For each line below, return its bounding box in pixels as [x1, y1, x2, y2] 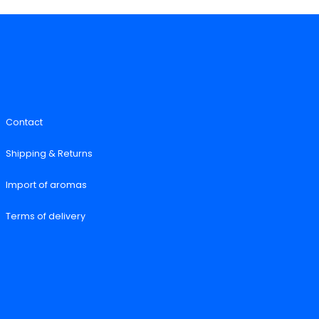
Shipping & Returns [6, 147, 93, 160]
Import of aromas [6, 179, 87, 192]
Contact [6, 116, 43, 129]
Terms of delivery [6, 210, 85, 223]
